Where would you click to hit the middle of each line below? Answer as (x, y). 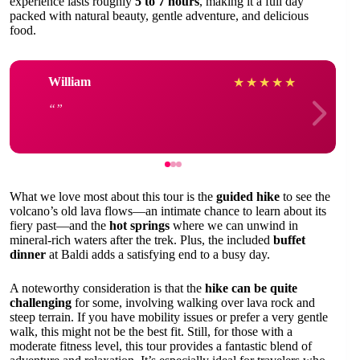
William (70, 82)
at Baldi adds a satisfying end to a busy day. (158, 254)
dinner (28, 254)
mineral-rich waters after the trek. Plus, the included (141, 239)
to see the (305, 196)
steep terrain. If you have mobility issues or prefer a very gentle (169, 317)
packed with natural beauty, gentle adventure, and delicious (159, 15)
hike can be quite (251, 288)
